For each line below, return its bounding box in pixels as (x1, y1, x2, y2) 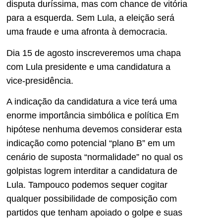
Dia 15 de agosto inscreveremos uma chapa (6, 48, 181, 58)
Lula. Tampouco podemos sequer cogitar (6, 180, 167, 190)
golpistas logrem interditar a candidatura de (6, 166, 177, 176)
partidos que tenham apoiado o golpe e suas (6, 208, 182, 218)
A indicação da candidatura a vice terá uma (6, 97, 177, 107)
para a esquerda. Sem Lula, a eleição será (6, 13, 174, 23)
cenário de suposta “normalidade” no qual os (6, 152, 183, 163)
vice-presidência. (6, 75, 73, 86)
